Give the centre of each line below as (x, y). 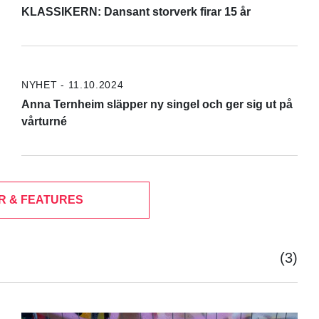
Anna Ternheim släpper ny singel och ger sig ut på (157, 104)
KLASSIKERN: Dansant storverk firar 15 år (136, 11)
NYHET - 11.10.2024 (72, 84)
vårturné (44, 121)
